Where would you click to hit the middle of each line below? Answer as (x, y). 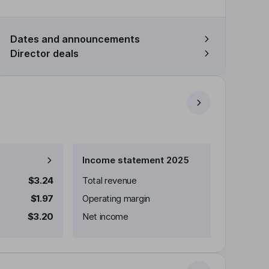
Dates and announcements (75, 39)
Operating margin (116, 198)
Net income (105, 216)
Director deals (44, 53)
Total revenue (110, 180)
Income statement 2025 (136, 160)
